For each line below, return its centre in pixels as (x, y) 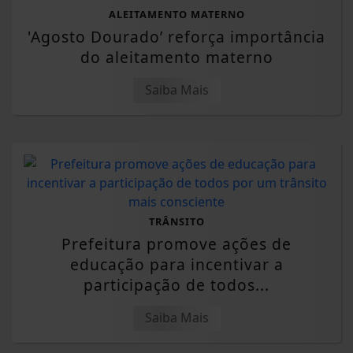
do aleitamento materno (176, 58)
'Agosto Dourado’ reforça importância (176, 37)
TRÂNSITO (176, 222)
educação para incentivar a (176, 265)
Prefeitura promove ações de (176, 244)
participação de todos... (176, 285)
